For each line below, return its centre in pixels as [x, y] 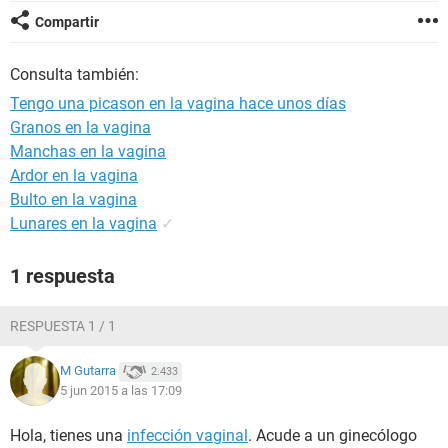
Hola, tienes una [68, 435]
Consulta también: [74, 74]
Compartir [67, 22]
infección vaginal [187, 435]
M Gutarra [88, 371]
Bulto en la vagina [73, 199]
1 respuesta [62, 276]
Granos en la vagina [80, 127]
